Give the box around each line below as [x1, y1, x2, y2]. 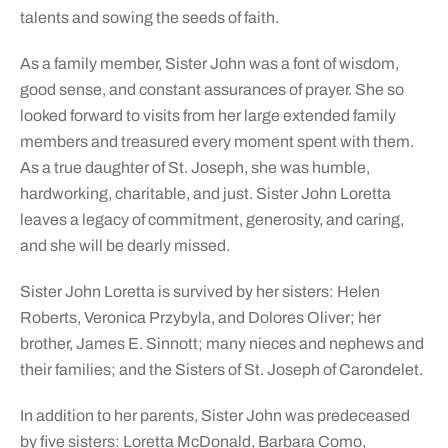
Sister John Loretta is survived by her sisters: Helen [19, 283, 380, 301]
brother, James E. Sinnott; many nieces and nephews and [19, 335, 424, 353]
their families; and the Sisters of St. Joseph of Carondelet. [19, 361, 423, 379]
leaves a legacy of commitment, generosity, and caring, [19, 211, 404, 229]
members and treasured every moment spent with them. [19, 133, 414, 151]
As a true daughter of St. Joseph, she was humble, [19, 159, 370, 177]
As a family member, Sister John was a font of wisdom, [19, 55, 399, 73]
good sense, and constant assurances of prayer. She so [19, 81, 404, 99]
